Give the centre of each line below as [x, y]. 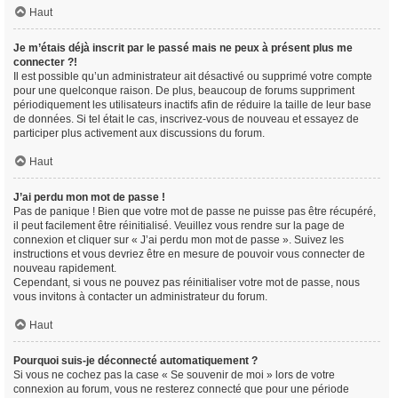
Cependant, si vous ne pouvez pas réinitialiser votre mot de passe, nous [187, 283]
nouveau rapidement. [65, 268]
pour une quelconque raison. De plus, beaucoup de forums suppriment [184, 91]
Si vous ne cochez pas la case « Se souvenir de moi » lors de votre [174, 375]
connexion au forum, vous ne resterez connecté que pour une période [181, 389]
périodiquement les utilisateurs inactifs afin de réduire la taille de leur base [192, 105]
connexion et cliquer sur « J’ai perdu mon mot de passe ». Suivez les [179, 240]
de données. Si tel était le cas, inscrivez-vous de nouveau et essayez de [186, 119]
